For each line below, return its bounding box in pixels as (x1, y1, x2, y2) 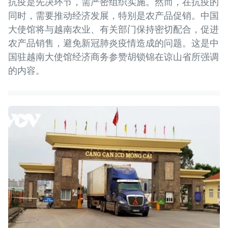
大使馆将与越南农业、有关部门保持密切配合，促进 (8, 23, 219, 35)
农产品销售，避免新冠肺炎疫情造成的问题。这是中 (8, 37, 219, 49)
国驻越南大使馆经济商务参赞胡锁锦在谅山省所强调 (8, 50, 219, 63)
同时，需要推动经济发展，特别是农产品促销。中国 (8, 9, 219, 21)
